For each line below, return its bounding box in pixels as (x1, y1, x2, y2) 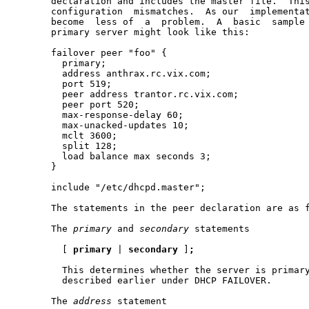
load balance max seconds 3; (12, 150, 211, 161)
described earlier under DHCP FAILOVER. (12, 275, 272, 286)
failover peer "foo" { (12, 47, 167, 58)
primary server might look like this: (12, 26, 250, 37)
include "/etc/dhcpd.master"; (12, 181, 206, 192)
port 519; (12, 78, 112, 89)
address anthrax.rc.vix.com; (12, 68, 211, 79)
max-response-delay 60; (12, 109, 183, 120)
